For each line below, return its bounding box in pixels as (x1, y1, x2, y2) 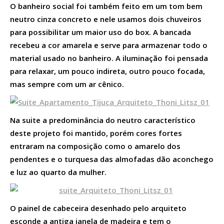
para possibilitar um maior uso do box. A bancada (10, 26, 191, 37)
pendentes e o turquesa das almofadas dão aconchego (10, 153, 213, 164)
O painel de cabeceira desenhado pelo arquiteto (10, 202, 186, 213)
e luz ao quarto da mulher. (10, 166, 106, 177)
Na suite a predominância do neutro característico (10, 114, 195, 125)
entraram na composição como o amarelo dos (10, 140, 180, 151)
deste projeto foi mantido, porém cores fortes (10, 127, 182, 138)
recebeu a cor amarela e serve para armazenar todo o (10, 39, 207, 50)
